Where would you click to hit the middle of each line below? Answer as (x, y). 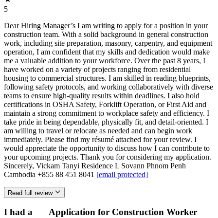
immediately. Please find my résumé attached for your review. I (100, 140)
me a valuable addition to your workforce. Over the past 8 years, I (105, 61)
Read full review (30, 193)
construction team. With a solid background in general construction (106, 35)
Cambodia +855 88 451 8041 (50, 175)
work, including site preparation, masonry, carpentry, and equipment (108, 43)
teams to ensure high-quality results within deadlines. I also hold (102, 96)
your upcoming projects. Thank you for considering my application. (108, 157)
